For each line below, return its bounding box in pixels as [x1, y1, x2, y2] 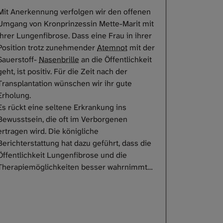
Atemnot [97, 42, 127, 53]
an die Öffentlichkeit [79, 54, 152, 65]
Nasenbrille [39, 54, 79, 65]
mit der [127, 42, 155, 53]
